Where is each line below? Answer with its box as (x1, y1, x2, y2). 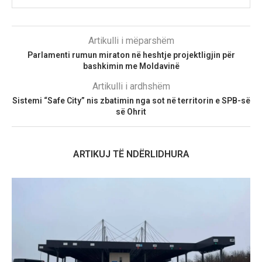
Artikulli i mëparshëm (88, 35, 174, 46)
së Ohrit (116, 106, 146, 116)
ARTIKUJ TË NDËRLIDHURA (73, 148, 189, 160)
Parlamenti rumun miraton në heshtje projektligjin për (27, 50, 235, 60)
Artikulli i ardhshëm (92, 80, 170, 92)
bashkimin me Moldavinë (82, 61, 180, 71)
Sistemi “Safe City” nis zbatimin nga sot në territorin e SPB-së (12, 95, 250, 105)
